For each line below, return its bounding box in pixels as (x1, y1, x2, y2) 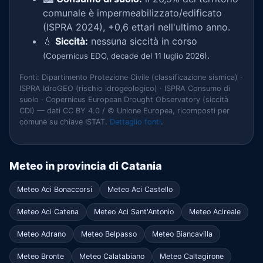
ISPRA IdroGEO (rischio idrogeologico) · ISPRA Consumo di (19, 84, 230, 93)
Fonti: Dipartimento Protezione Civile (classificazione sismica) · (19, 73, 242, 82)
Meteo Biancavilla (152, 229, 213, 238)
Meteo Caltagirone (160, 251, 224, 261)
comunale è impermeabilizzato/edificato (43, 7, 222, 19)
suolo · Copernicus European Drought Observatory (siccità (19, 95, 228, 104)
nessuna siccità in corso (88, 35, 197, 47)
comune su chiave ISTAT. (19, 117, 110, 126)
